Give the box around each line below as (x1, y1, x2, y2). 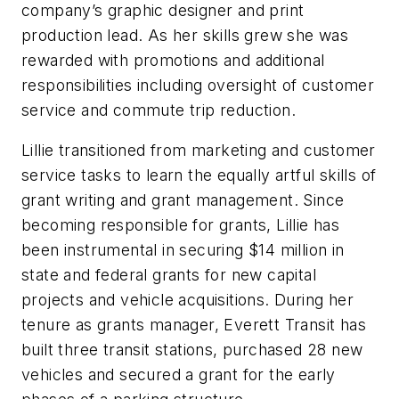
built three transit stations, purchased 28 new (21, 340, 363, 360)
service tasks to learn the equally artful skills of (21, 166, 377, 185)
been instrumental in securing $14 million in (21, 240, 345, 260)
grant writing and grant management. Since (21, 191, 345, 210)
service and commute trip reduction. (21, 100, 296, 119)
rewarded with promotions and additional (21, 50, 325, 69)
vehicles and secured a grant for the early (21, 365, 336, 385)
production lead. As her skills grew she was (21, 25, 349, 45)
